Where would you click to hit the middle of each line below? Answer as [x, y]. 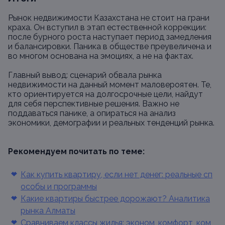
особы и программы [59, 187]
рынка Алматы [48, 211]
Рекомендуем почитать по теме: [76, 151]
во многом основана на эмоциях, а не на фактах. [101, 56]
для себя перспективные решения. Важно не [94, 104]
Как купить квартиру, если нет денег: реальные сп [117, 175]
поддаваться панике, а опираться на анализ [92, 113]
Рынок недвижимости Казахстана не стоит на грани [109, 18]
